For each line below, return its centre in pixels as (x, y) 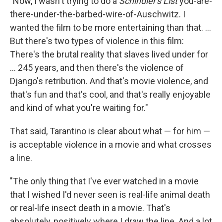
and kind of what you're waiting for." (79, 108)
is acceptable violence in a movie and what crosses (111, 144)
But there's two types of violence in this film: (97, 41)
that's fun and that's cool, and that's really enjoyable (110, 94)
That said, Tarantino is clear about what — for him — (110, 131)
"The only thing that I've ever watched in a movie (104, 181)
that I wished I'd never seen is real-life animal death (110, 194)
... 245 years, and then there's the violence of (97, 68)
